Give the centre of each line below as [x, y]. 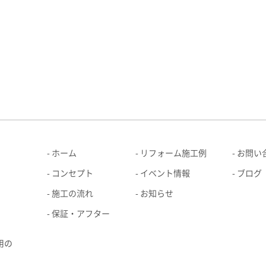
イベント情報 [165, 173]
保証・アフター [81, 214]
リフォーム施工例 [173, 153]
